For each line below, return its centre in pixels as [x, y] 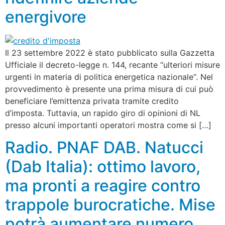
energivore [46, 17]
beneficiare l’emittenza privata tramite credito [92, 101]
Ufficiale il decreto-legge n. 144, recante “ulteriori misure [113, 65]
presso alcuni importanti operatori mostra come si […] [108, 125]
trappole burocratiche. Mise [110, 205]
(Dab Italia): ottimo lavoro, [103, 167]
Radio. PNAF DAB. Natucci [104, 148]
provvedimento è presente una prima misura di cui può [109, 89]
